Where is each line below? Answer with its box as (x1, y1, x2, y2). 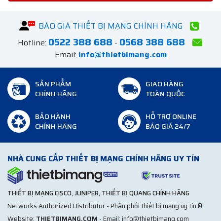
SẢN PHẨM (35, 78, 71, 90)
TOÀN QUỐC (146, 88, 185, 100)
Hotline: (17, 37, 48, 49)
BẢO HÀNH (35, 111, 71, 122)
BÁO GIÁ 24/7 (146, 121, 190, 132)
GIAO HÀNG (146, 78, 184, 90)
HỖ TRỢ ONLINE (146, 111, 196, 122)
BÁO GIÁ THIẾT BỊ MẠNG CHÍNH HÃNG (38, 20, 183, 33)
